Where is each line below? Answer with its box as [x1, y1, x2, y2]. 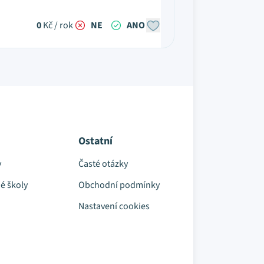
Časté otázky [78, 157, 128, 170]
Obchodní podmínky [78, 179, 160, 192]
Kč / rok [43, 19, 73, 32]
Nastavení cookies [78, 200, 150, 213]
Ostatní [78, 134, 113, 148]
